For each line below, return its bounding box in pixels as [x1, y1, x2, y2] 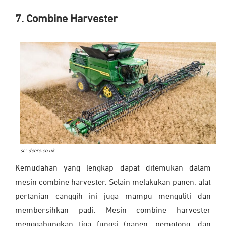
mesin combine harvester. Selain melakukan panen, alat [15, 179, 211, 187]
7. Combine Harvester [15, 13, 118, 25]
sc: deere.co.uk [20, 148, 54, 154]
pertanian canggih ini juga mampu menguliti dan [15, 193, 211, 201]
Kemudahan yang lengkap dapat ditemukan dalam [15, 164, 211, 173]
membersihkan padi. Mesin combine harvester [15, 207, 211, 215]
